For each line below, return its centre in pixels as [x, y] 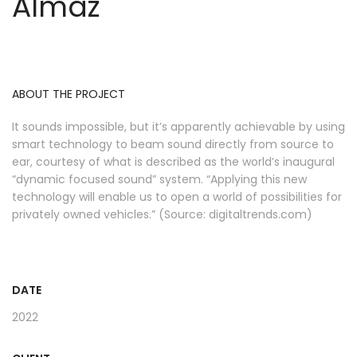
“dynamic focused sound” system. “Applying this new [159, 180]
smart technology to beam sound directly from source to [173, 145]
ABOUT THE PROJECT [69, 94]
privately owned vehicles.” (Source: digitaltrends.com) [162, 215]
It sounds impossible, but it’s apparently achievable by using [178, 127]
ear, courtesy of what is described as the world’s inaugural [173, 162]
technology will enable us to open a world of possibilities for [177, 197]
